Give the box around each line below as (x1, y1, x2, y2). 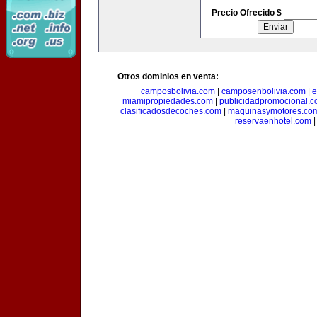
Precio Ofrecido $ (211, 8, 284, 18)
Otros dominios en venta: (117, 71, 219, 81)
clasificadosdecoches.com (120, 106, 221, 116)
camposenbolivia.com (221, 86, 306, 96)
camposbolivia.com (140, 86, 215, 96)
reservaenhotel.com (235, 116, 311, 126)
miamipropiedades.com (122, 96, 213, 106)
